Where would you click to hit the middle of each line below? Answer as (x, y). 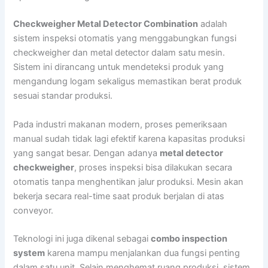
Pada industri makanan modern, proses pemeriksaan (121, 124)
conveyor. (33, 210)
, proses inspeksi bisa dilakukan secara (153, 167)
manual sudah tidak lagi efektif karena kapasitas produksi (129, 138)
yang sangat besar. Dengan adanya (87, 153)
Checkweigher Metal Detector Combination (106, 24)
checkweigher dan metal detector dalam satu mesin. (119, 53)
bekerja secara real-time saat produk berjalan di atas (119, 196)
